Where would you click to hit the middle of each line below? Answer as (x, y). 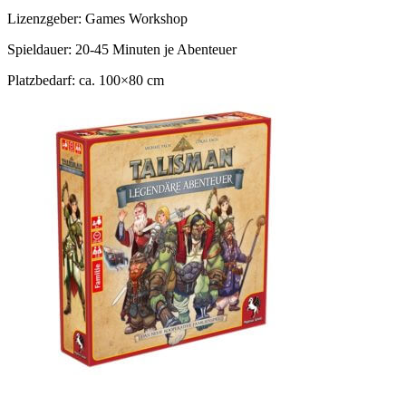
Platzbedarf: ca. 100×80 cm (86, 80)
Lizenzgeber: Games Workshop (97, 18)
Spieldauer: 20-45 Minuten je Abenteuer (122, 49)
